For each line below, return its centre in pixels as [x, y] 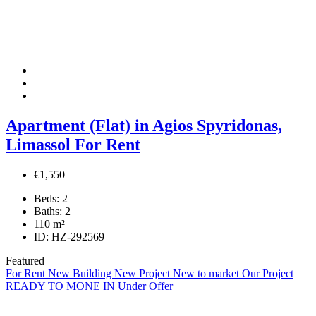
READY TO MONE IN [62, 286]
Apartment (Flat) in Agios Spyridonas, [144, 125]
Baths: [48, 211]
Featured [25, 260]
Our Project [268, 273]
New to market [207, 273]
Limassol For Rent [73, 144]
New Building [81, 273]
